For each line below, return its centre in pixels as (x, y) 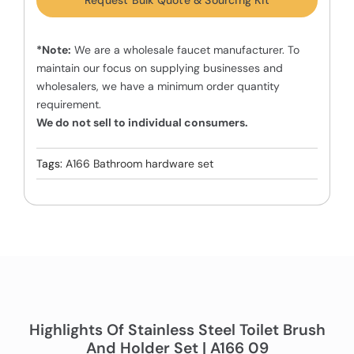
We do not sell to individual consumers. (142, 123)
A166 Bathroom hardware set (139, 164)
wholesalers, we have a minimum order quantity (158, 87)
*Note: (53, 50)
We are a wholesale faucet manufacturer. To (185, 50)
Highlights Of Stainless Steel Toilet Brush (177, 330)
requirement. (68, 105)
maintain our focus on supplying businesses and (159, 68)
